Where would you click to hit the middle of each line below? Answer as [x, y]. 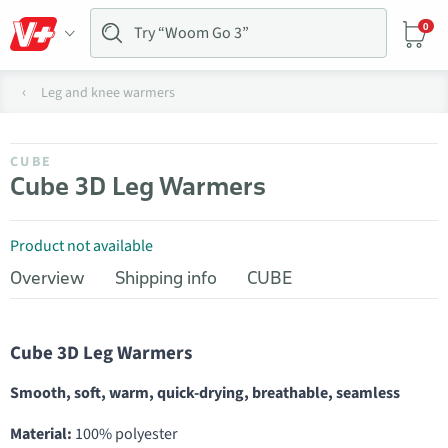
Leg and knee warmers [108, 93]
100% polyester [125, 434]
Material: [41, 434]
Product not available [81, 246]
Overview [47, 278]
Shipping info [166, 278]
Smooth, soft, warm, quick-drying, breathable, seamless [205, 393]
